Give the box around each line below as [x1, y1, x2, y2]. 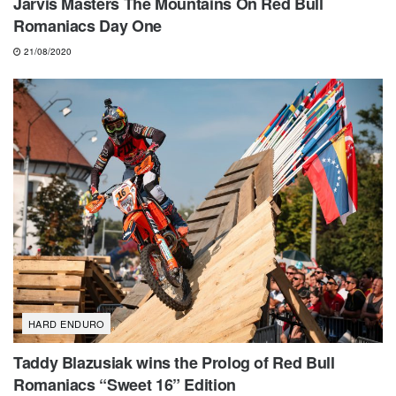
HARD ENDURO [28, 316, 105, 331]
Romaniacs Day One [13, 13, 162, 37]
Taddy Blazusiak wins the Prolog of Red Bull [13, 350, 335, 374]
